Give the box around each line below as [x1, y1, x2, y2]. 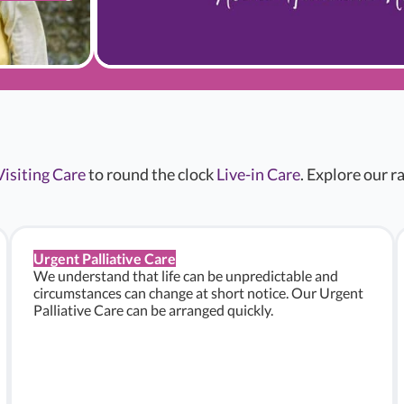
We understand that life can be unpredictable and [33, 267, 338, 284]
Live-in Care [216, 164, 300, 184]
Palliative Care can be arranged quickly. [33, 301, 273, 318]
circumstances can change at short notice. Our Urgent [33, 284, 363, 301]
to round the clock [86, 164, 216, 184]
